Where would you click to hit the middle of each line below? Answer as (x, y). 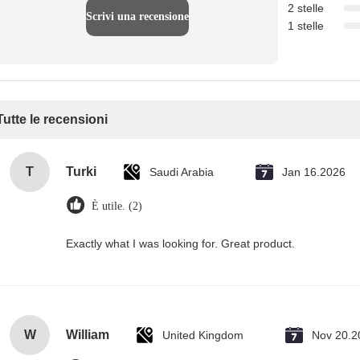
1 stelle (306, 26)
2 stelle (306, 8)
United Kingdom (203, 335)
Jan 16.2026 (314, 172)
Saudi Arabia (182, 172)
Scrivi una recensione (137, 16)
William (88, 335)
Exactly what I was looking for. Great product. (180, 243)
